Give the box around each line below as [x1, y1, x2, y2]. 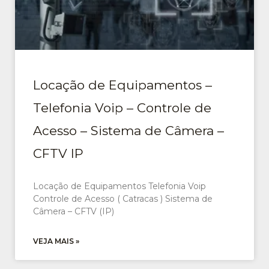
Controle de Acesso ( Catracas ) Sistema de [33, 193, 213, 205]
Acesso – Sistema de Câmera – [33, 123, 224, 139]
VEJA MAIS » [33, 237, 79, 246]
